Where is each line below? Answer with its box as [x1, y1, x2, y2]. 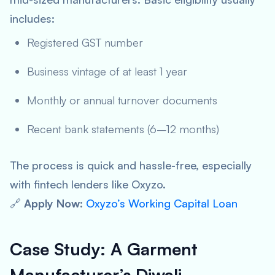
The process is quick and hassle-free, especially [10, 158, 252, 172]
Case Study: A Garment [10, 238, 198, 260]
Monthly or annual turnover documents [27, 93, 217, 107]
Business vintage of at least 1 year [27, 64, 187, 78]
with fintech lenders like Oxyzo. [10, 177, 166, 191]
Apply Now [24, 196, 80, 210]
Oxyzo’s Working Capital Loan [86, 196, 238, 210]
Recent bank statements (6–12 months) [27, 122, 219, 136]
